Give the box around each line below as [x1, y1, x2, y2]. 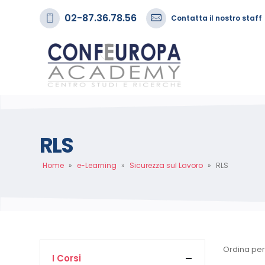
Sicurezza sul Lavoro [130, 160, 203, 170]
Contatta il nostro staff [171, 12, 262, 23]
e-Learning [77, 160, 117, 170]
